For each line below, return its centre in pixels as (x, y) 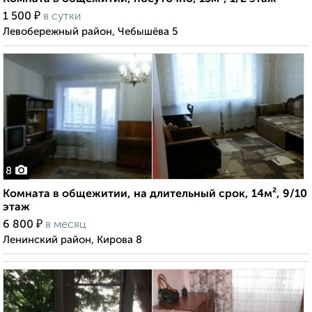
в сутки (62, 17)
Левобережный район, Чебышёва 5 (90, 32)
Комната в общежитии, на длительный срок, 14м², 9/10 (155, 195)
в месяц (66, 225)
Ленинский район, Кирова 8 (72, 240)
